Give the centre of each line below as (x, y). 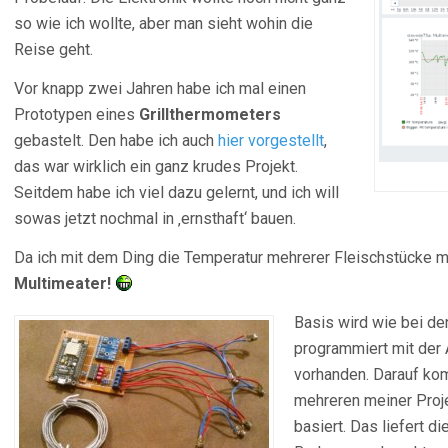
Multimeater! (62, 283)
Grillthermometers (210, 114)
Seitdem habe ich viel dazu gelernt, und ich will (176, 192)
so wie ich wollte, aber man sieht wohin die (163, 23)
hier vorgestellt (271, 140)
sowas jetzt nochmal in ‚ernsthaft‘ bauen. (155, 218)
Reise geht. (53, 49)
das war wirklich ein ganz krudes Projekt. (156, 166)
